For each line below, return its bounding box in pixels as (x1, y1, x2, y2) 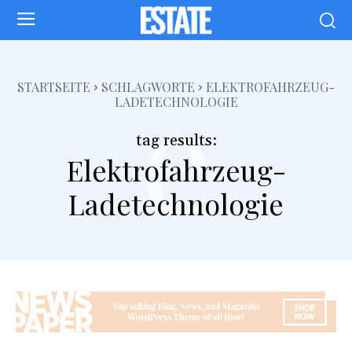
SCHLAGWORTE (101, 78, 195, 95)
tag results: (135, 130, 217, 151)
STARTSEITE (17, 78, 90, 95)
